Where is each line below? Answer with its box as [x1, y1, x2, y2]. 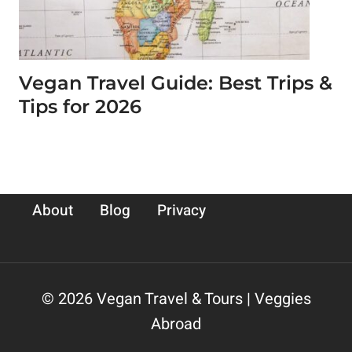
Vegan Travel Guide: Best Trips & [19, 71, 332, 95]
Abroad [151, 312, 201, 335]
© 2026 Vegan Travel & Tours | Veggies [41, 287, 311, 310]
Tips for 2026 [19, 95, 141, 119]
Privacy [157, 199, 207, 222]
